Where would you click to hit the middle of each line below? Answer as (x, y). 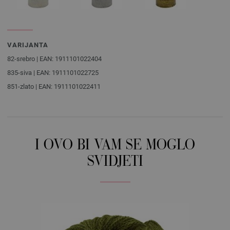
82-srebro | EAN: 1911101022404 (54, 59)
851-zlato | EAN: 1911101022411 (54, 87)
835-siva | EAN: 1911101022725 (53, 73)
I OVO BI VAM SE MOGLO (115, 146)
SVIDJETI (115, 162)
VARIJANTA (28, 45)
